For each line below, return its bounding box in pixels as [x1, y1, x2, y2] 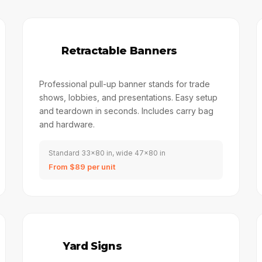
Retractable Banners [61, 44, 178, 57]
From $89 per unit [48, 162, 115, 171]
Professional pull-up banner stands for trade [39, 79, 210, 89]
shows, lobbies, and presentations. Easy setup [39, 92, 218, 102]
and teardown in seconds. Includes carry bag [39, 106, 213, 116]
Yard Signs [63, 240, 122, 253]
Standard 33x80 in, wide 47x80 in [48, 149, 166, 157]
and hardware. [39, 119, 95, 129]
